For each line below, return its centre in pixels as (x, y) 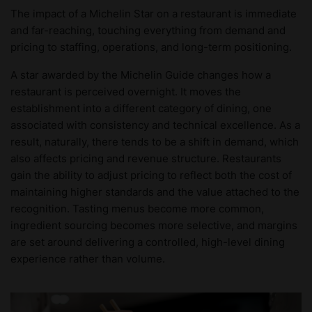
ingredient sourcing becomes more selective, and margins (154, 225)
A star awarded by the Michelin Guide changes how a (141, 75)
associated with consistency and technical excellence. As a (155, 125)
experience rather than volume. (88, 258)
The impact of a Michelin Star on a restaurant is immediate (154, 13)
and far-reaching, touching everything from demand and (148, 30)
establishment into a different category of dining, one (141, 108)
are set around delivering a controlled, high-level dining (148, 242)
